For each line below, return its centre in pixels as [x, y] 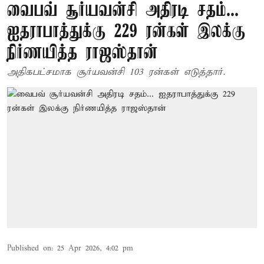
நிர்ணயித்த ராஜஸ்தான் [82, 53]
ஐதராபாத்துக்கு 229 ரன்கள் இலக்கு [126, 32]
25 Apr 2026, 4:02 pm [95, 248]
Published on [29, 248]
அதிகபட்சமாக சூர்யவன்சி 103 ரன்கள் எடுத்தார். [116, 72]
